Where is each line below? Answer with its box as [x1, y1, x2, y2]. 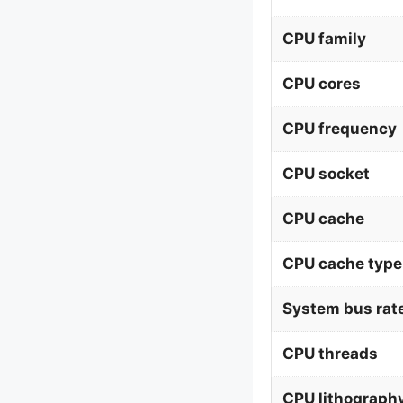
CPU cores [282, 75, 361, 93]
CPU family [282, 30, 366, 48]
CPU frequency [282, 120, 397, 138]
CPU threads [282, 345, 378, 363]
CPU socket [282, 165, 370, 183]
